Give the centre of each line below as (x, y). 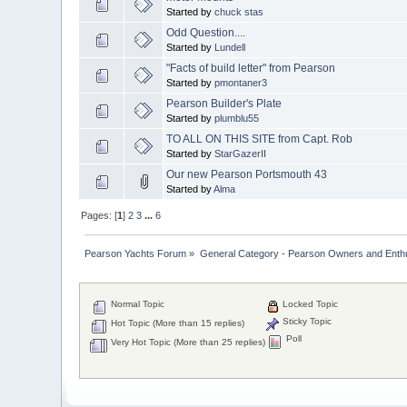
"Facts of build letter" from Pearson (251, 68)
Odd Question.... (206, 32)
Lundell (230, 47)
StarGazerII (241, 153)
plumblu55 (237, 118)
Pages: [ (99, 215)
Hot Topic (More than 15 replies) (177, 323)
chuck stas (239, 11)
